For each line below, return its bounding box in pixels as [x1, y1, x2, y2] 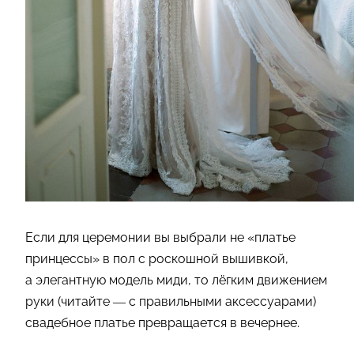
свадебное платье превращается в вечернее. [25, 315, 299, 331]
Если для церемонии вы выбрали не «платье [25, 230, 296, 246]
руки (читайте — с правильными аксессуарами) [25, 294, 316, 310]
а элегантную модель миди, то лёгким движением [25, 273, 327, 288]
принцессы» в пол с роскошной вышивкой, [25, 251, 288, 267]
